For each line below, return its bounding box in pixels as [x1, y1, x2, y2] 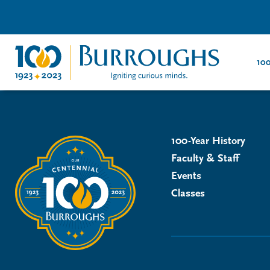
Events [171, 171, 201, 182]
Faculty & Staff [171, 153, 239, 165]
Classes [171, 188, 205, 199]
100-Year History [171, 136, 245, 147]
